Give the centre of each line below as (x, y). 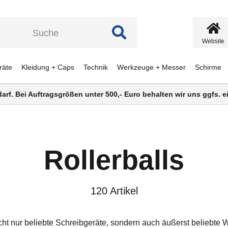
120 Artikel (114, 191)
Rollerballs (114, 160)
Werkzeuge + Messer (151, 67)
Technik (95, 67)
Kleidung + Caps (48, 67)
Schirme (208, 67)
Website (213, 41)
